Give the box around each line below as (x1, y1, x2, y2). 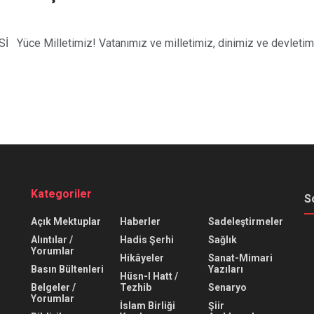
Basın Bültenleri (31, 264, 104, 275)
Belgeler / (31, 282, 76, 293)
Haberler (119, 216, 161, 227)
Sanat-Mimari (208, 252, 273, 264)
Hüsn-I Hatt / (119, 271, 178, 282)
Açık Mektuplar (31, 216, 101, 227)
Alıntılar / (31, 234, 73, 245)
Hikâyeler (119, 252, 164, 264)
